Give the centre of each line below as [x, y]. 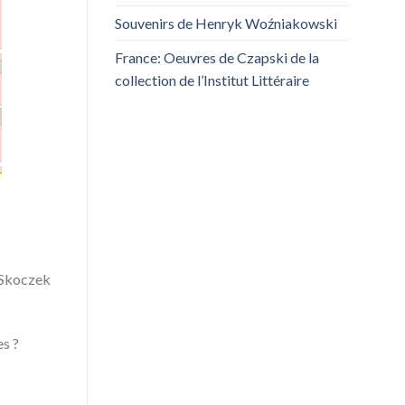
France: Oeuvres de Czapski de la [217, 58]
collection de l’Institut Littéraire [212, 80]
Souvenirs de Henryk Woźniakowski [226, 24]
